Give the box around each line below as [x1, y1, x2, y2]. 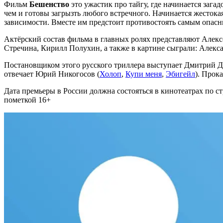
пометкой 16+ [4, 96, 51, 105]
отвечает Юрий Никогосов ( [4, 70, 100, 79]
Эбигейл [166, 70, 195, 79]
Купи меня [125, 70, 162, 79]
